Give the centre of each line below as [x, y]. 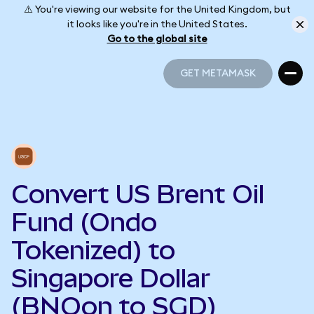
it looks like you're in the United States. [157, 24]
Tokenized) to [93, 250]
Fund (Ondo [84, 222]
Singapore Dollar [111, 278]
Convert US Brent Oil [138, 194]
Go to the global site [157, 39]
